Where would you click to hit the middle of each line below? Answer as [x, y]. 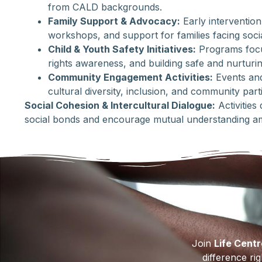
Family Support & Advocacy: [114, 21]
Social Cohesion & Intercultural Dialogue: [120, 106]
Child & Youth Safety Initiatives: [122, 49]
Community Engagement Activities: [130, 77]
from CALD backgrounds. [105, 7]
